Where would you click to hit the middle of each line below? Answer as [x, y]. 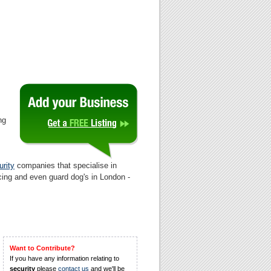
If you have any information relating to [64, 258]
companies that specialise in [66, 165]
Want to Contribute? [42, 248]
